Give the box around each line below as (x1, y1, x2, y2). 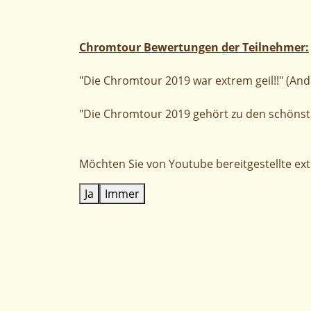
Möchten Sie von (79, 156, 169, 171)
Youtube (169, 156, 213, 171)
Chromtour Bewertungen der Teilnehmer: (79, 40, 309, 55)
